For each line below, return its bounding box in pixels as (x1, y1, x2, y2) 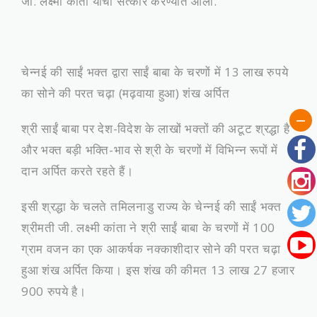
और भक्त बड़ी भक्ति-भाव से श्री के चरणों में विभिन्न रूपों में (21, 142, 278, 158)
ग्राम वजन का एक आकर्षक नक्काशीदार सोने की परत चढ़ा (21, 241, 281, 257)
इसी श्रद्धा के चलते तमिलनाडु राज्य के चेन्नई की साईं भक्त (21, 198, 282, 214)
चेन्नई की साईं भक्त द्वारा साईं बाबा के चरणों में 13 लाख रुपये (21, 64, 289, 80)
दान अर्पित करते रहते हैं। (21, 163, 134, 179)
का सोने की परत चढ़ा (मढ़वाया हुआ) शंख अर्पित (21, 85, 230, 101)
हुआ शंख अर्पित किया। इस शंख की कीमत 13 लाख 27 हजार (21, 262, 295, 278)
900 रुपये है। (21, 283, 86, 299)
